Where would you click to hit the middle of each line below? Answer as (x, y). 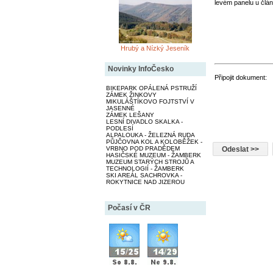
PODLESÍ (119, 128)
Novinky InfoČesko (140, 69)
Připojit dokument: (240, 77)
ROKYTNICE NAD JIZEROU (145, 182)
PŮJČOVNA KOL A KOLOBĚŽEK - (154, 141)
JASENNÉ (120, 108)
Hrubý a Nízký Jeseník (155, 48)
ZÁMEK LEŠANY (130, 115)
